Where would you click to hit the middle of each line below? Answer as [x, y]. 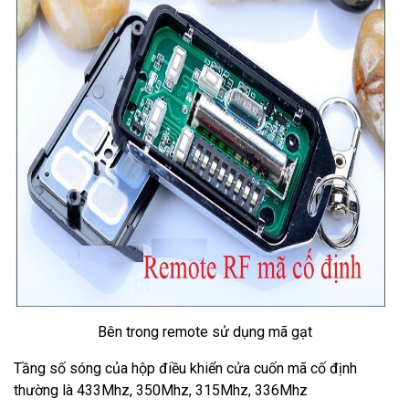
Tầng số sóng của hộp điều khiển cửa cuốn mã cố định [185, 368]
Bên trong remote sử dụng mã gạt [204, 332]
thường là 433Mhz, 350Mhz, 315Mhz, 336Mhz [161, 390]
